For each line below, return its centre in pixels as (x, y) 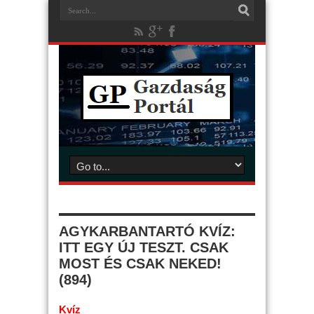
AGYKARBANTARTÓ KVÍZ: (147, 231)
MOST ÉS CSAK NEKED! (140, 264)
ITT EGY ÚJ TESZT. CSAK (144, 247)
